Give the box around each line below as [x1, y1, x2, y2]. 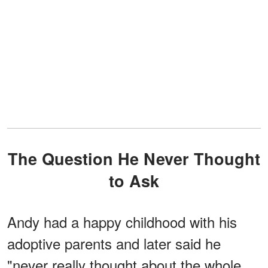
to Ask [109, 169, 159, 192]
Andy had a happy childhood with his [7, 211, 237, 232]
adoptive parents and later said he [7, 232, 221, 254]
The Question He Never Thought [8, 147, 18, 170]
